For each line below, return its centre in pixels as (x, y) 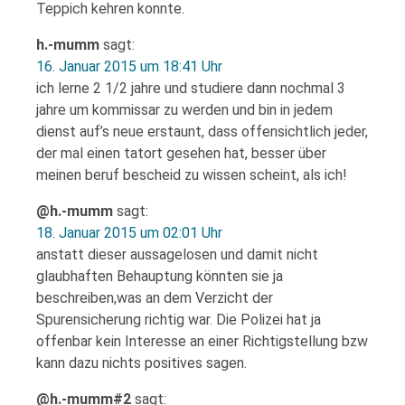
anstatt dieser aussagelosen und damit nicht (177, 254)
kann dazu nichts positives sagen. (141, 363)
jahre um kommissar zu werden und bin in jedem (184, 110)
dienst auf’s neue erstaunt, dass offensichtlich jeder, (202, 132)
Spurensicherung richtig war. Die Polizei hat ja (179, 320)
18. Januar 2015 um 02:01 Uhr (129, 233)
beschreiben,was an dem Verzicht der (155, 298)
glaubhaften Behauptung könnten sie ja (160, 276)
